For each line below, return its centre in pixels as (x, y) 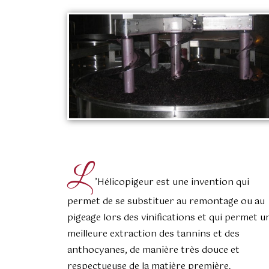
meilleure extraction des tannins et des (153, 234)
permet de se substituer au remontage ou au (166, 201)
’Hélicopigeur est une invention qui (172, 182)
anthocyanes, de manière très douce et (153, 250)
